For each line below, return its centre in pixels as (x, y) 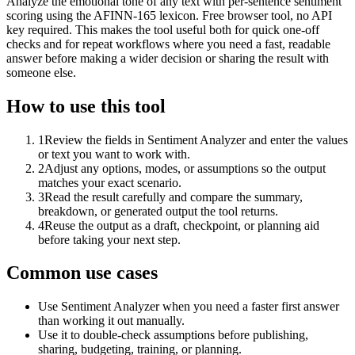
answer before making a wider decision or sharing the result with (168, 58)
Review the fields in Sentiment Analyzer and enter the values (196, 139)
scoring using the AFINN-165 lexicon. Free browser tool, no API (169, 15)
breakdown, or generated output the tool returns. (158, 211)
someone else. (41, 72)
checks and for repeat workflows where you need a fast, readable (168, 44)
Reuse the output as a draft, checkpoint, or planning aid (182, 225)
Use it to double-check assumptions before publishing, (173, 335)
